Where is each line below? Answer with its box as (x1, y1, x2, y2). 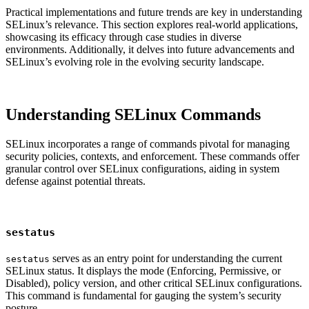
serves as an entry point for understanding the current (50, 252, 282, 264)
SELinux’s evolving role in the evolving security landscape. (6, 56, 264, 68)
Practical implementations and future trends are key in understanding (6, 6, 302, 19)
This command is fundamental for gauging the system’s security (6, 289, 281, 301)
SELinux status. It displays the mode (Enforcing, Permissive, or (6, 264, 281, 277)
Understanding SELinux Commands (6, 106, 261, 124)
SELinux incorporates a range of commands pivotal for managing (6, 138, 290, 150)
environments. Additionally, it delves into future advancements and (6, 43, 295, 56)
